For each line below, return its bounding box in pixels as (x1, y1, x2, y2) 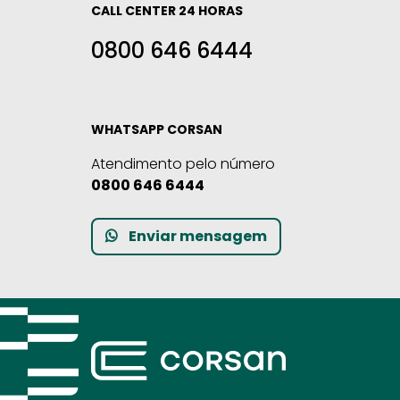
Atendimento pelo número (91, 153, 275, 174)
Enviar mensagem (129, 225, 267, 246)
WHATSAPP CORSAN (91, 120, 222, 138)
